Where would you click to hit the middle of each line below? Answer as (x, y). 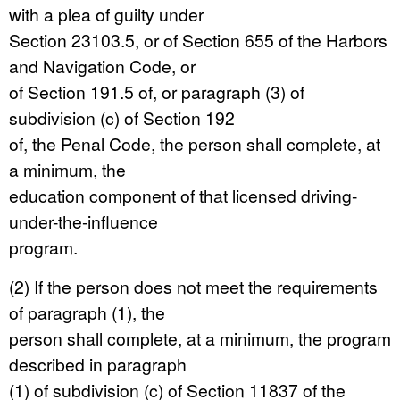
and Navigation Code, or (102, 66)
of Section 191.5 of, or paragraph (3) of (157, 92)
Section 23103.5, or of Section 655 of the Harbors (198, 40)
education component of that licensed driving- (183, 195)
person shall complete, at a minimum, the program (200, 338)
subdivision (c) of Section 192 (122, 117)
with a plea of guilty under (106, 14)
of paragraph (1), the (87, 312)
